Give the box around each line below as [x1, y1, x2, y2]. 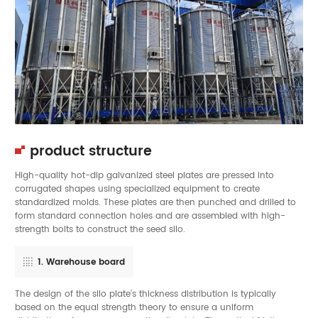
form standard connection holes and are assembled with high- [15, 209, 285, 224]
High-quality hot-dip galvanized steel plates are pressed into [15, 168, 274, 183]
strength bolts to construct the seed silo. [15, 222, 185, 237]
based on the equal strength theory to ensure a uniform [15, 300, 253, 314]
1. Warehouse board [37, 254, 125, 269]
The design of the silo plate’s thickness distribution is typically [15, 286, 276, 301]
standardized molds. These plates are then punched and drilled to [15, 195, 296, 210]
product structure [30, 141, 152, 163]
